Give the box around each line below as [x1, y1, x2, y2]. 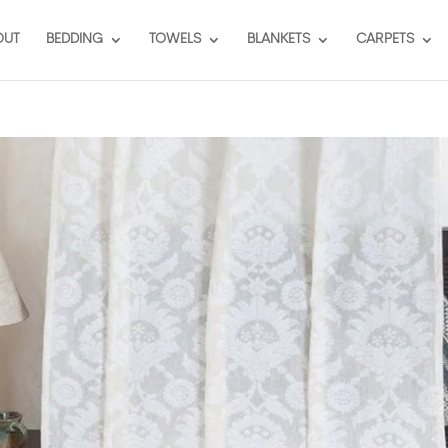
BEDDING [45, 32, 103, 47]
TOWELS [148, 32, 201, 47]
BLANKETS [246, 32, 310, 47]
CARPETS [355, 32, 414, 47]
